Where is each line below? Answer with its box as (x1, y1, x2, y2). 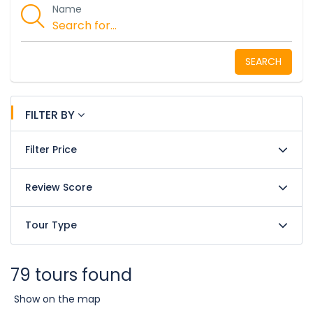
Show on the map (14, 292, 101, 306)
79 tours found (10, 263, 132, 286)
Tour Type (25, 218, 77, 232)
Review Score (25, 180, 92, 194)
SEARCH (245, 54, 282, 68)
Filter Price (25, 143, 77, 156)
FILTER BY (25, 107, 78, 123)
